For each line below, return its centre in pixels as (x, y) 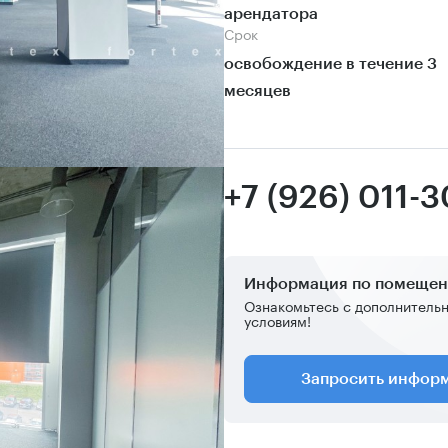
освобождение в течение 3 (330, 64)
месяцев (257, 91)
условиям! (277, 320)
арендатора (271, 14)
